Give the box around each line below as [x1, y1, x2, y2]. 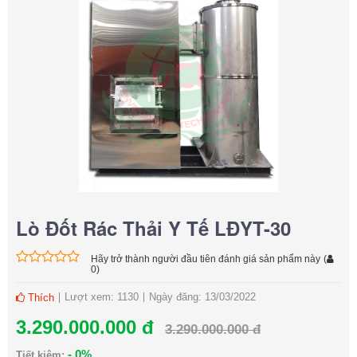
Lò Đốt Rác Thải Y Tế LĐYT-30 [16, 214, 291, 242]
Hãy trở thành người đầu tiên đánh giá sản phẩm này [91, 253, 320, 265]
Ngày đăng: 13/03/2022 [149, 291, 256, 304]
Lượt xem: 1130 [65, 291, 139, 304]
